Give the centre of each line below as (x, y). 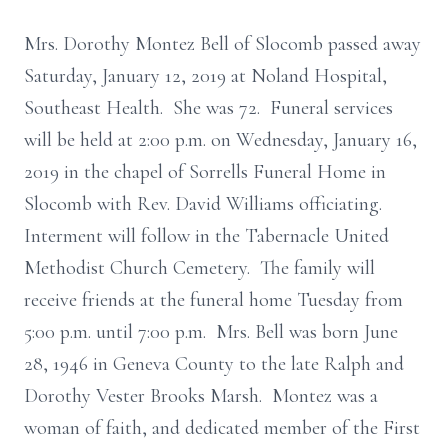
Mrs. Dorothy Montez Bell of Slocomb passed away (222, 44)
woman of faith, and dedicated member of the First (222, 428)
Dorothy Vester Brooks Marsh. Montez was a (201, 396)
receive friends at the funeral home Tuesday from (213, 300)
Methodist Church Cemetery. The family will (199, 268)
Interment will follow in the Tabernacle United (206, 236)
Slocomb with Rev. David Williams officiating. (205, 204)
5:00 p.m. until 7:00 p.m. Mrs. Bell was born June (211, 332)
